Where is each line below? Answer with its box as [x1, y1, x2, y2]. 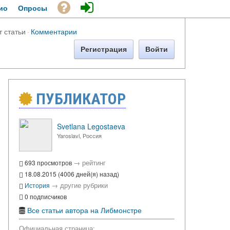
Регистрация [81, 45, 127, 53]
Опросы [18, 3, 47, 13]
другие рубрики [60, 180, 108, 190]
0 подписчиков [23, 191, 67, 201]
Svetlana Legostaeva [57, 121, 125, 131]
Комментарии [31, 26, 77, 36]
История [25, 180, 50, 189]
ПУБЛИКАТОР [32, 90, 126, 108]
